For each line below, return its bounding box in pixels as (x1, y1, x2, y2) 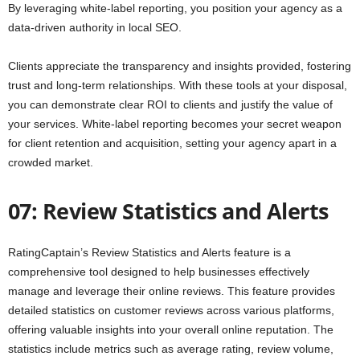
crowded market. (8, 156, 93, 170)
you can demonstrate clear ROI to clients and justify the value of (8, 98, 333, 112)
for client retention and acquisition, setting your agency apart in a (8, 137, 337, 150)
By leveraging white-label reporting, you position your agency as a (8, 2, 342, 15)
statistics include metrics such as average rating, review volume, (8, 342, 333, 356)
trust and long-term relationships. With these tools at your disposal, (8, 79, 347, 92)
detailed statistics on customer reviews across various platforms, (8, 304, 334, 317)
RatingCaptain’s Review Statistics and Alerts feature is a (8, 246, 291, 260)
